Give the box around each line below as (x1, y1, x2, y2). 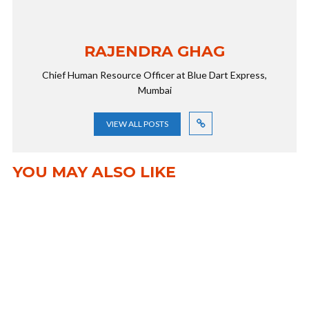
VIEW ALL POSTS (106, 119, 168, 129)
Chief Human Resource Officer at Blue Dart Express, (42, 69, 267, 81)
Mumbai (137, 84, 172, 96)
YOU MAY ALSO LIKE (12, 163, 176, 181)
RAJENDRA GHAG (84, 42, 225, 61)
